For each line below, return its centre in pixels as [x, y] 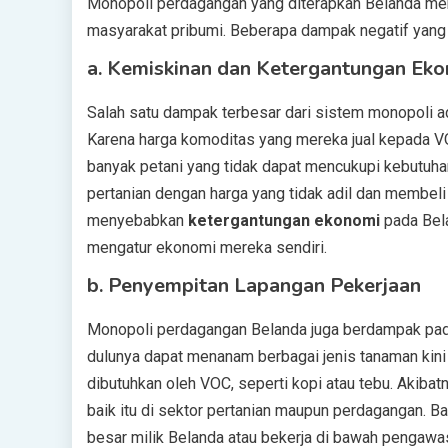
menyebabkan [137, 220]
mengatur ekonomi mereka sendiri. [207, 247]
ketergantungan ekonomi [284, 220]
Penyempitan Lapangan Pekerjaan [264, 285]
